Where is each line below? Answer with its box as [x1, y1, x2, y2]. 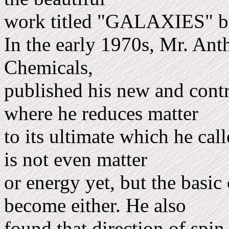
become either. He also [4, 194, 191, 216]
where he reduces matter [4, 102, 203, 124]
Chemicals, [4, 56, 98, 78]
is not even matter [4, 148, 152, 170]
